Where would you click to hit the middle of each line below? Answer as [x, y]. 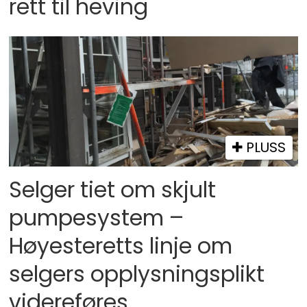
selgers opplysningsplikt [137, 274]
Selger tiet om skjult [113, 190]
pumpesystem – [97, 218]
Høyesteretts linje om [121, 246]
